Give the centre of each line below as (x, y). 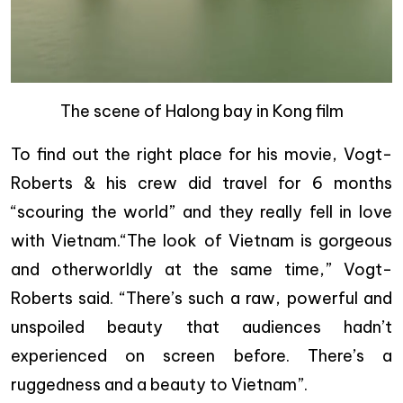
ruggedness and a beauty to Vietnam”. (159, 385)
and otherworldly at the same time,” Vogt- (201, 269)
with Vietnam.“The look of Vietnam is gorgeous (201, 241)
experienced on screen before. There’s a (201, 356)
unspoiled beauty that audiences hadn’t (201, 327)
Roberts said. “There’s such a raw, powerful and (201, 298)
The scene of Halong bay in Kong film (201, 111)
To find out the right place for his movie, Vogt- (201, 154)
